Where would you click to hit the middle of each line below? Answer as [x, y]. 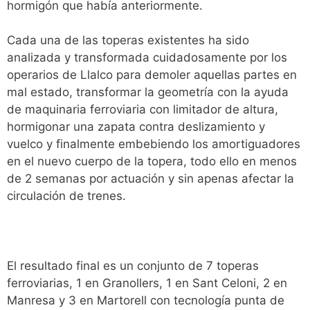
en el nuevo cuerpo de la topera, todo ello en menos [152, 161]
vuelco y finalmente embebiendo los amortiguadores [154, 144]
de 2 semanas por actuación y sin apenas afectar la [151, 179]
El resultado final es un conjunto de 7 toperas [133, 266]
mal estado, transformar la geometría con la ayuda [148, 92]
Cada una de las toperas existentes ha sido [128, 40]
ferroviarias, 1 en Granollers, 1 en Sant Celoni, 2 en [147, 283]
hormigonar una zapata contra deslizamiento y [136, 127]
